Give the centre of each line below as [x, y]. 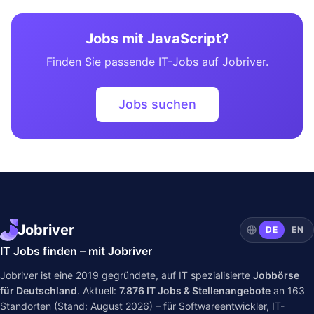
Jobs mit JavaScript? [157, 39]
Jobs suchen [157, 104]
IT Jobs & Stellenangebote [207, 291]
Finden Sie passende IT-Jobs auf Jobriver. [157, 62]
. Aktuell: [98, 291]
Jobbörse [276, 275]
